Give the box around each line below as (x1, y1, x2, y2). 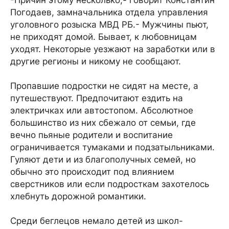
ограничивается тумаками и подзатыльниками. (10, 142, 215, 152)
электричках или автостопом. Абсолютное (10, 105, 193, 116)
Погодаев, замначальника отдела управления (10, 7, 208, 17)
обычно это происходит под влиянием (10, 167, 174, 177)
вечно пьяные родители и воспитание (10, 130, 173, 140)
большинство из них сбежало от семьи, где (10, 118, 196, 128)
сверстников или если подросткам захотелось (10, 179, 209, 189)
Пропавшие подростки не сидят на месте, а (10, 81, 198, 91)
